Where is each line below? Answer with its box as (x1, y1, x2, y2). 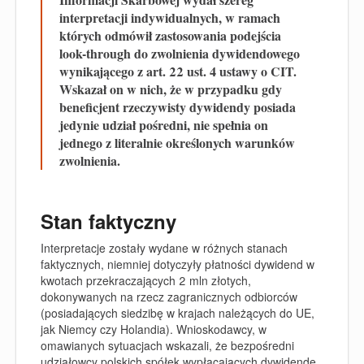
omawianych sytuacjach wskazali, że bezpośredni (41, 337, 294, 353)
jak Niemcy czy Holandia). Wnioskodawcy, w (41, 321, 266, 337)
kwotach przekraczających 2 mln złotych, (41, 272, 251, 288)
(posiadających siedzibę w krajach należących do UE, (41, 305, 314, 321)
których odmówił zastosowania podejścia (59, 26, 281, 45)
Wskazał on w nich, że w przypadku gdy (59, 80, 282, 98)
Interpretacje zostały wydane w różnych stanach (41, 240, 288, 256)
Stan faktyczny (41, 207, 176, 235)
